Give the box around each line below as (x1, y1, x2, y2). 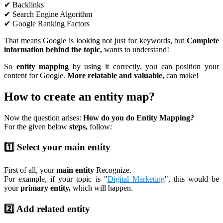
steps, (69, 122, 88, 131)
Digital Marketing (107, 175, 165, 184)
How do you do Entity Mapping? (83, 113, 194, 122)
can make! (164, 71, 199, 80)
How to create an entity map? (4, 90, 155, 103)
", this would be (164, 175, 220, 184)
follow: (88, 122, 112, 131)
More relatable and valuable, (67, 71, 164, 80)
